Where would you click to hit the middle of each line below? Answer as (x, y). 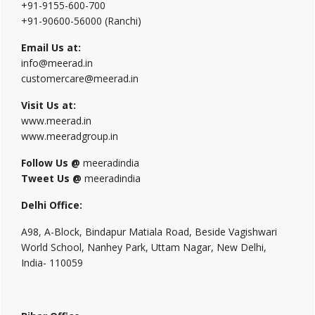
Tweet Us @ (51, 178)
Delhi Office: (52, 205)
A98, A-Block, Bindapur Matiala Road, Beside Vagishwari (149, 232)
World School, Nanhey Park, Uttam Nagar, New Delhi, (144, 247)
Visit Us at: (49, 105)
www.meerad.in (56, 121)
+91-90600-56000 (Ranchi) (81, 21)
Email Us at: (51, 47)
